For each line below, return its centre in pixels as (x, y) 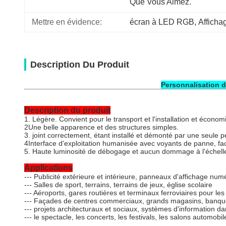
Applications (48, 168)
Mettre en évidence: (67, 22)
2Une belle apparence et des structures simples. (101, 127)
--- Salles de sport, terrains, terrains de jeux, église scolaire (118, 185)
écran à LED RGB (162, 22)
